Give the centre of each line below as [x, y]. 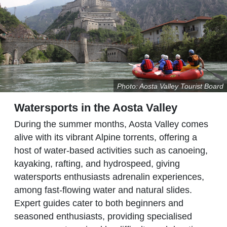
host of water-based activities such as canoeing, [111, 150]
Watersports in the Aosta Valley [96, 107]
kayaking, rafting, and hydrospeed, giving [97, 163]
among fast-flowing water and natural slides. [103, 190]
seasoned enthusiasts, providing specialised [103, 216]
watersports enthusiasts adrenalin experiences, [109, 177]
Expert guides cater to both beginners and [99, 203]
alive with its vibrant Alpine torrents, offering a [106, 137]
